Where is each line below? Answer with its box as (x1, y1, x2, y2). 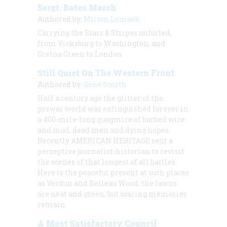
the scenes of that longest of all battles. (37, 157, 177, 167)
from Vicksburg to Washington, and (37, 38, 165, 48)
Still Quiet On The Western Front (37, 67, 174, 78)
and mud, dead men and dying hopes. (37, 125, 170, 135)
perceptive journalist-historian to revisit (37, 146, 184, 156)
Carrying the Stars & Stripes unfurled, (37, 27, 172, 37)
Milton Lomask (84, 14, 140, 24)
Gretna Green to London (37, 49, 122, 59)
